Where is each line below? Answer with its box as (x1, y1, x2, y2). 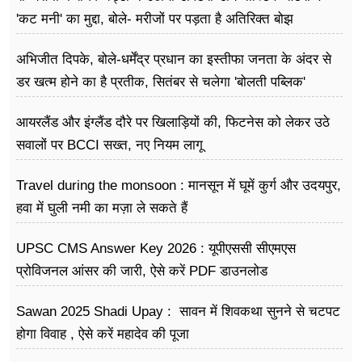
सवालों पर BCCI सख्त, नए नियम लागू (16, 137, 203, 154)
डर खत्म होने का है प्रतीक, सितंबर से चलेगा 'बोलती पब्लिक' (16, 74, 305, 90)
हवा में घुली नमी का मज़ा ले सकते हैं (16, 200, 187, 217)
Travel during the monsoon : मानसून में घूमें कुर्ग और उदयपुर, (16, 178, 341, 194)
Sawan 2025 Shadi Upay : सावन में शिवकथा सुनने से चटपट (16, 304, 340, 320)
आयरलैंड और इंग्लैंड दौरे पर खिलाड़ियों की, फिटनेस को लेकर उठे (16, 115, 330, 131)
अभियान (16, 97, 56, 113)
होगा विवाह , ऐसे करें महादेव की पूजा (16, 326, 189, 343)
